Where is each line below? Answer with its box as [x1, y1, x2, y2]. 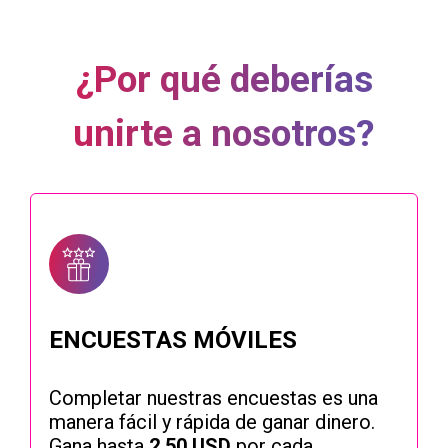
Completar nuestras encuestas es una [49, 386, 378, 411]
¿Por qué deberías [75, 58, 373, 102]
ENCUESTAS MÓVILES [49, 326, 297, 355]
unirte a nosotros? [73, 112, 375, 156]
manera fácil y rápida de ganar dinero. [49, 410, 375, 435]
